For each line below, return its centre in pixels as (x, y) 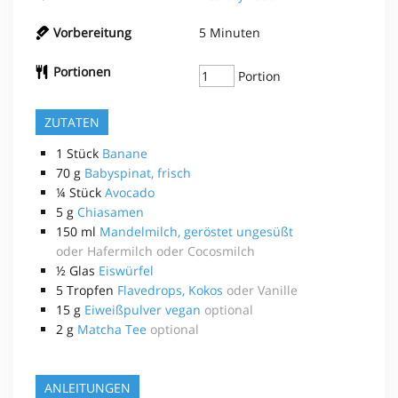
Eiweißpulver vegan (143, 310)
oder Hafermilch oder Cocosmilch (155, 251)
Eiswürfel (126, 271)
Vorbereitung (92, 32)
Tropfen (90, 290)
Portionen (82, 72)
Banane (125, 153)
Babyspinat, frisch (138, 173)
